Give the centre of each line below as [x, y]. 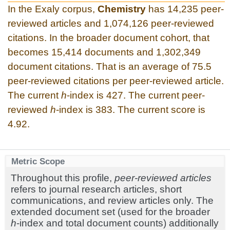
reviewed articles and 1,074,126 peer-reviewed [111, 23]
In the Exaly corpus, [53, 9]
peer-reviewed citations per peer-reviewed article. [116, 81]
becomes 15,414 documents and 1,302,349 [104, 52]
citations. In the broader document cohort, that [109, 37]
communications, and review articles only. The [112, 200]
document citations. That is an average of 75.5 [110, 66]
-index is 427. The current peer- [136, 95]
